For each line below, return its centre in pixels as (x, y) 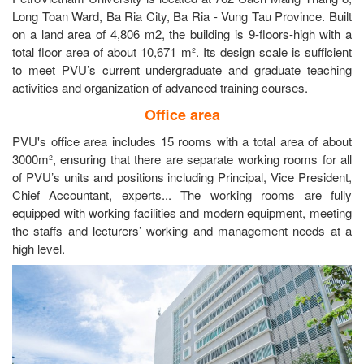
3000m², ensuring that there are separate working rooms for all (182, 158)
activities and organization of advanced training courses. (160, 87)
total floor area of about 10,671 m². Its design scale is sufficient (182, 51)
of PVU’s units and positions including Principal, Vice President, (182, 176)
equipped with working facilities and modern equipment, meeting (182, 212)
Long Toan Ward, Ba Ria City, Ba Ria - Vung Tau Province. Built (182, 15)
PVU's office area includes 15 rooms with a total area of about (182, 141)
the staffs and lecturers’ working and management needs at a (182, 230)
